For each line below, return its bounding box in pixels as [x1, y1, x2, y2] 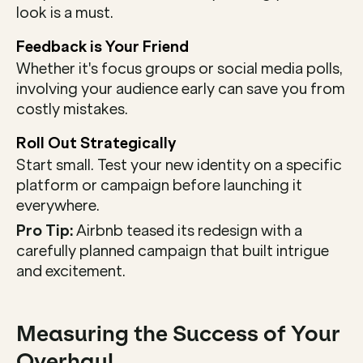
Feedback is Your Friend [16, 37, 189, 56]
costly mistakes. [16, 100, 128, 118]
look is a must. [16, 3, 113, 22]
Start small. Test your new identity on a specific [16, 156, 342, 174]
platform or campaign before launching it [16, 176, 302, 194]
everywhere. [16, 196, 100, 215]
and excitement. [16, 262, 126, 280]
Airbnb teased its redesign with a [73, 221, 302, 240]
